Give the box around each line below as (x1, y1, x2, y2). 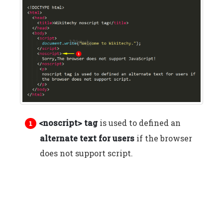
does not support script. (40, 148, 133, 159)
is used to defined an (98, 117, 181, 128)
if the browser (134, 133, 192, 144)
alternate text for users (40, 133, 134, 144)
